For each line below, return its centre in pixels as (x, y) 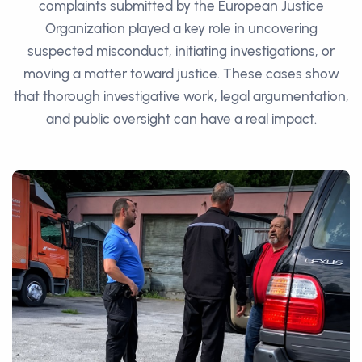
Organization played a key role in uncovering (181, 28)
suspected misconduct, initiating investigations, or (181, 51)
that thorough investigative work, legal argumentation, (181, 96)
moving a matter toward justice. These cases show (181, 74)
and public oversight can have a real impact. (181, 119)
